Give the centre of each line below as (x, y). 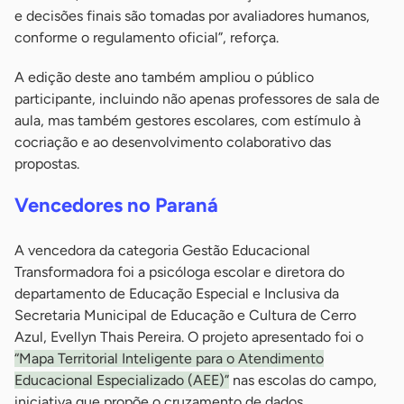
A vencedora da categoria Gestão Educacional (162, 250)
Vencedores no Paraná (116, 205)
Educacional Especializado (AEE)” (122, 380)
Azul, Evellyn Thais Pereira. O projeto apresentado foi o (189, 337)
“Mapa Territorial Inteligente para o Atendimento (169, 358)
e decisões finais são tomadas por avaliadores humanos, (192, 16)
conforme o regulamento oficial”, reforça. (147, 37)
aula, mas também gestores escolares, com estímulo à (188, 120)
